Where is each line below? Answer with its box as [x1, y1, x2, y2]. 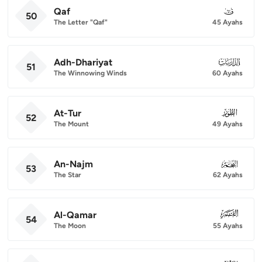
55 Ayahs [213, 221, 243, 230]
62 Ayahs [213, 170, 243, 179]
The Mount [54, 119, 89, 128]
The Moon [54, 221, 86, 230]
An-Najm [54, 158, 93, 170]
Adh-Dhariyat [54, 56, 112, 68]
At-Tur [54, 107, 81, 119]
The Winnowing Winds [54, 68, 127, 77]
